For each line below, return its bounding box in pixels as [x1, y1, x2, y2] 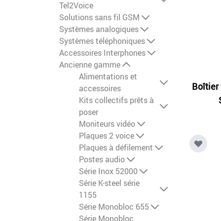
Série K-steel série [79, 178, 140, 189]
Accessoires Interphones [59, 47, 146, 59]
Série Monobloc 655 [79, 201, 149, 213]
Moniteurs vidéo [79, 118, 135, 130]
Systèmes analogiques [59, 24, 139, 35]
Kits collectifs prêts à [79, 95, 154, 106]
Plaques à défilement [79, 142, 153, 153]
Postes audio [79, 154, 125, 165]
